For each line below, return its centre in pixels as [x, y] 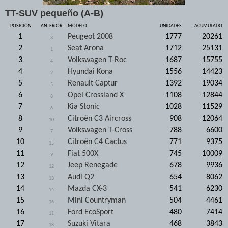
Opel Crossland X [96, 95]
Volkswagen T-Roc [97, 60]
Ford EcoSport [91, 212]
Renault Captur [93, 83]
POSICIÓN [20, 26]
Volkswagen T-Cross [100, 130]
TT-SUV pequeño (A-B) [54, 13]
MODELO [77, 26]
